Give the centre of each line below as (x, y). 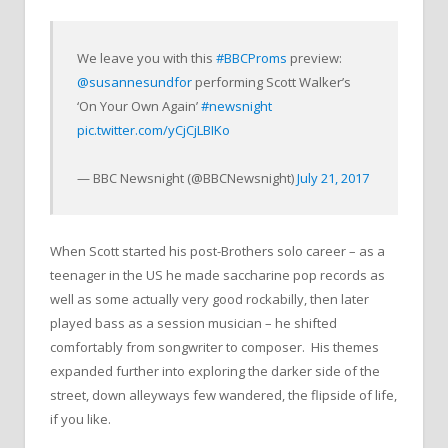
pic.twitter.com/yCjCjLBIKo (154, 129)
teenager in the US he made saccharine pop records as (217, 274)
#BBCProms (252, 57)
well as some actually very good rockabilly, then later (209, 298)
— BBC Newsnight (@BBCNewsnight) (187, 177)
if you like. (80, 418)
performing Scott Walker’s (272, 81)
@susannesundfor (135, 81)
